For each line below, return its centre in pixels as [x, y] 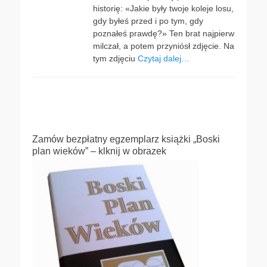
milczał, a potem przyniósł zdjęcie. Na [164, 46]
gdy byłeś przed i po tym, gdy [148, 21]
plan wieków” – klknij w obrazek [99, 151]
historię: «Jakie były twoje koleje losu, [163, 8]
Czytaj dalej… [164, 58]
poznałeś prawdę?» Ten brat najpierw [164, 33]
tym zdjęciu [115, 58]
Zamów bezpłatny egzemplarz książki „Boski [126, 139]
